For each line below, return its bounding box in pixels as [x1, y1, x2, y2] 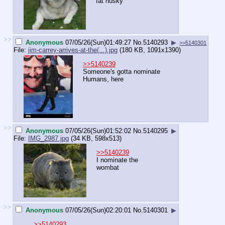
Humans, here [83, 75, 124, 83]
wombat [96, 164, 119, 172]
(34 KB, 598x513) [69, 134, 122, 142]
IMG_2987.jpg [28, 134, 69, 142]
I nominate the [96, 156, 138, 164]
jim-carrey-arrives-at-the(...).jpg [28, 46, 118, 54]
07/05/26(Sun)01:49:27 [65, 38, 131, 46]
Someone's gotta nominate [83, 68, 160, 76]
